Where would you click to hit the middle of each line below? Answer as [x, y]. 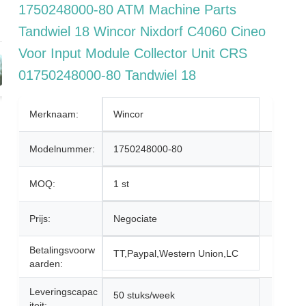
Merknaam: [54, 114]
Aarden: [46, 264]
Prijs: [40, 219]
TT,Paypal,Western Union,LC [176, 253]
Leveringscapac [64, 292]
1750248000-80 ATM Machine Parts [128, 10]
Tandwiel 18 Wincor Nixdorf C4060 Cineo [142, 31]
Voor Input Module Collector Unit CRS [133, 53]
